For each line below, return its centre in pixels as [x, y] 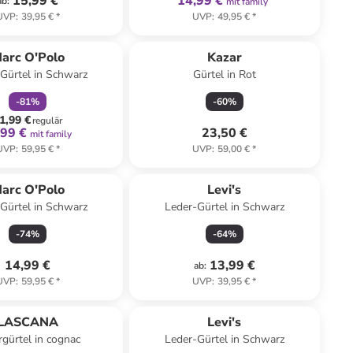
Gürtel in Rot [224, 74]
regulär [48, 121]
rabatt [48, 35]
